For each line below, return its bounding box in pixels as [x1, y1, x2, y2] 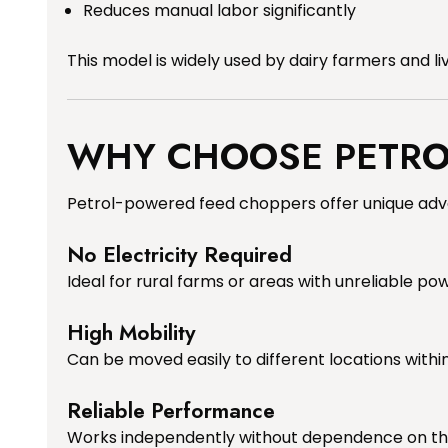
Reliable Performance [67, 395, 275, 427]
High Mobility [67, 317, 196, 349]
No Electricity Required [67, 239, 292, 271]
